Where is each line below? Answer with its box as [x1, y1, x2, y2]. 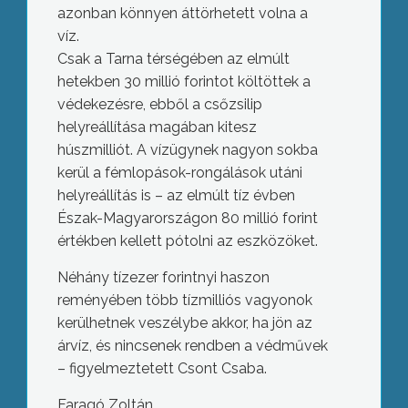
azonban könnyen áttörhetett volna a [56, 5, 308, 22]
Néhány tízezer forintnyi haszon [56, 269, 270, 286]
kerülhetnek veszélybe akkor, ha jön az [56, 314, 312, 331]
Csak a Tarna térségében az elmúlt [56, 50, 290, 67]
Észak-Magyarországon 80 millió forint [56, 209, 318, 227]
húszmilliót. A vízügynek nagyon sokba [56, 141, 318, 158]
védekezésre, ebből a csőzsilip [56, 96, 262, 113]
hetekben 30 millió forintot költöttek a [56, 73, 311, 90]
